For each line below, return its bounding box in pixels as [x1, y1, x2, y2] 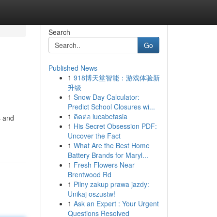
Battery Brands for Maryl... [67, 150, 148, 160]
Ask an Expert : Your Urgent [73, 199, 159, 208]
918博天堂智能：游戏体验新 [73, 73, 160, 82]
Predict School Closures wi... [67, 102, 155, 111]
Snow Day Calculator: [73, 92, 139, 102]
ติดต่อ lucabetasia [73, 111, 127, 121]
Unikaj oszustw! [67, 189, 115, 199]
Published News [48, 63, 97, 73]
